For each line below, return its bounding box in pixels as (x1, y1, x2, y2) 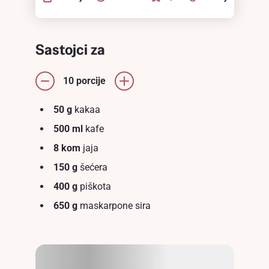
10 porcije (63, 74, 106, 86)
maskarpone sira (77, 199, 151, 211)
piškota (77, 180, 111, 192)
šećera (77, 161, 107, 173)
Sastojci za (35, 40, 105, 59)
